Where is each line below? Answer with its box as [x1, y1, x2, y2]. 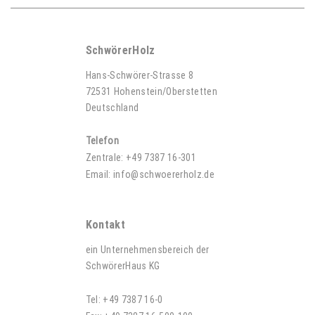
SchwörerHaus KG [85, 259, 160, 272]
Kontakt [85, 217, 125, 231]
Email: [85, 168, 113, 181]
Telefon [85, 134, 119, 147]
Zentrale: [85, 151, 126, 164]
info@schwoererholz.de [112, 168, 215, 181]
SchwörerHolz [85, 43, 155, 57]
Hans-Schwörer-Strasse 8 [85, 69, 194, 82]
